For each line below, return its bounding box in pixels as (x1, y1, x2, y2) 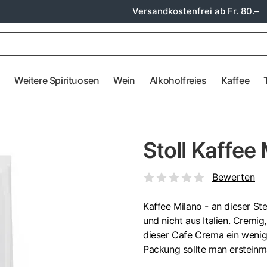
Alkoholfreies (149, 74, 207, 86)
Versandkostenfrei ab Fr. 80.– (132, 5, 259, 17)
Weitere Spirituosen (14, 74, 100, 86)
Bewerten (212, 171, 255, 184)
